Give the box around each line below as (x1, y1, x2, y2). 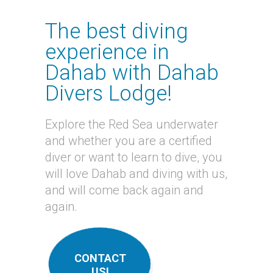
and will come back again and (45, 183, 204, 197)
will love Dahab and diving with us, (45, 166, 227, 181)
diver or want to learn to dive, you (45, 150, 222, 165)
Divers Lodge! (45, 81, 172, 106)
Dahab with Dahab (45, 60, 219, 85)
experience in (45, 40, 169, 65)
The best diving (45, 19, 188, 44)
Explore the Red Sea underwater (45, 117, 218, 132)
